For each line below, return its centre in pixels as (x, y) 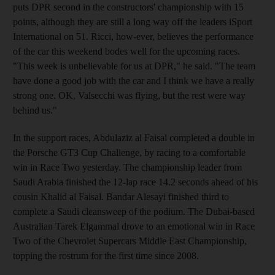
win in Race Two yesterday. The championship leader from (127, 167)
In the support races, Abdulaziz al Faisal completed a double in (134, 137)
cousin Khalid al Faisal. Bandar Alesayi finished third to (121, 196)
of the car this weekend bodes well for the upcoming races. (126, 51)
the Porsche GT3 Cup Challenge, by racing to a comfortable (129, 152)
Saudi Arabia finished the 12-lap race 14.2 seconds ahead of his (135, 182)
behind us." (35, 110)
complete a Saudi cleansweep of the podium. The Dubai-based (134, 211)
